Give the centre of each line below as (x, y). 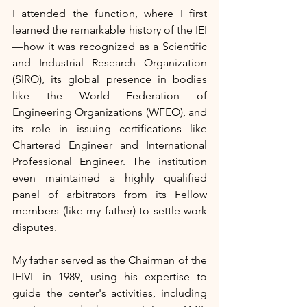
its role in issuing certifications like (110, 129)
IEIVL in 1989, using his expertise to (110, 277)
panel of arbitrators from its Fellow (110, 195)
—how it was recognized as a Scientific (110, 47)
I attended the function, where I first (110, 14)
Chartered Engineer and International (110, 145)
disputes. (35, 228)
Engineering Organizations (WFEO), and (110, 112)
